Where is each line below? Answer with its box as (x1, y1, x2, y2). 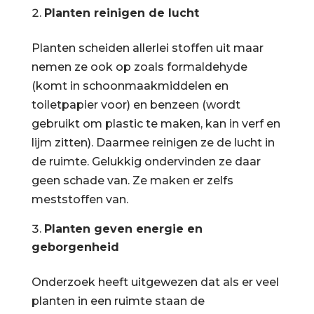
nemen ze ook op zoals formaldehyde (31, 60, 247, 74)
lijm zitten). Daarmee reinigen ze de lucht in (31, 135, 275, 149)
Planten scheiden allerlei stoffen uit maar (31, 41, 264, 55)
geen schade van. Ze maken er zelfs (31, 173, 233, 187)
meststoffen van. (31, 192, 128, 206)
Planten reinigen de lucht (43, 6, 199, 20)
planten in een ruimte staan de (31, 294, 205, 308)
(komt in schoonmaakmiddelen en (31, 78, 228, 93)
